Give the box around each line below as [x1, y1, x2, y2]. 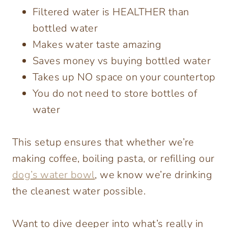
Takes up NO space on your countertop [33, 70, 216, 84]
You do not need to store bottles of [33, 86, 197, 100]
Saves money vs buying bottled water [33, 53, 211, 68]
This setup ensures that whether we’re [12, 135, 194, 149]
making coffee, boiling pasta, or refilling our [12, 151, 215, 165]
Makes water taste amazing [33, 37, 161, 51]
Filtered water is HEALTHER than [33, 5, 189, 19]
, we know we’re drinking [95, 167, 213, 182]
